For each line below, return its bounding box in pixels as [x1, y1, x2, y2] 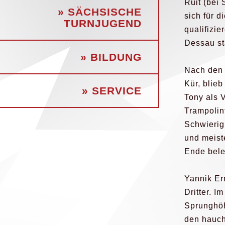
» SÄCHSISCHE [58, 6, 142, 18]
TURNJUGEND [64, 18, 142, 29]
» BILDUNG [80, 51, 142, 63]
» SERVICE [82, 85, 142, 96]
